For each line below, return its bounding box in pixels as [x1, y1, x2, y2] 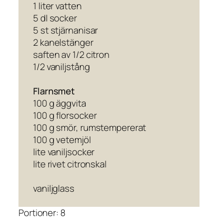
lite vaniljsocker [33, 145, 95, 159]
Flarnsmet [33, 85, 75, 98]
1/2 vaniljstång [33, 60, 90, 73]
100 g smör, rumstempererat [33, 121, 146, 134]
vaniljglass [33, 182, 74, 195]
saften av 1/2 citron [33, 48, 109, 61]
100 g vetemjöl [33, 133, 91, 146]
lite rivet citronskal [33, 158, 107, 171]
